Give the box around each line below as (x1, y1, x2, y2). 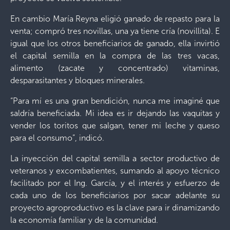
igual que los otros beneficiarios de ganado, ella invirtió (10, 39, 220, 48)
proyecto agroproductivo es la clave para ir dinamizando (10, 203, 220, 213)
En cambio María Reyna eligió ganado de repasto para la (10, 14, 220, 24)
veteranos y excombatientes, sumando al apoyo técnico (10, 166, 220, 176)
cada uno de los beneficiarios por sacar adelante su (10, 190, 220, 200)
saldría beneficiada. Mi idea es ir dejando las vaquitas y (10, 108, 220, 118)
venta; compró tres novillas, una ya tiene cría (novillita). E (10, 26, 220, 36)
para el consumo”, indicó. (10, 133, 104, 143)
